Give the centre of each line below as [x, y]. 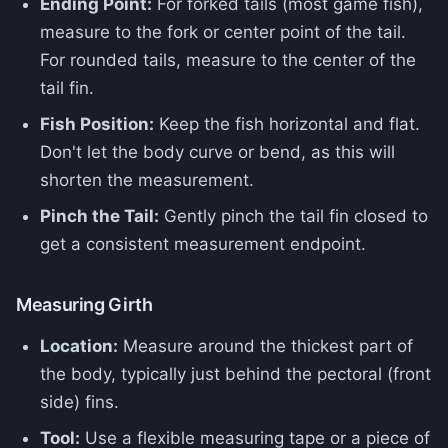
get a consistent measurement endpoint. [203, 243]
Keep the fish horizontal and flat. [287, 123]
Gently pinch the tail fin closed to [293, 215]
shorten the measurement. [147, 179]
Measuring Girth [84, 304]
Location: [79, 345]
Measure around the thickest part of [265, 345]
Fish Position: [97, 123]
